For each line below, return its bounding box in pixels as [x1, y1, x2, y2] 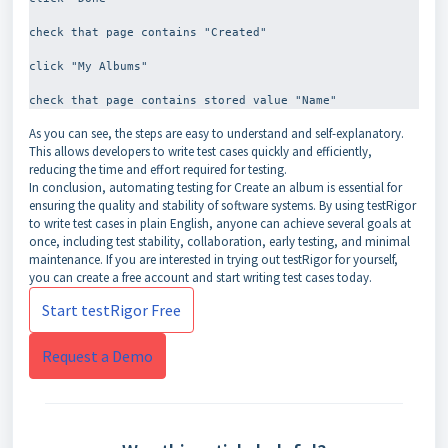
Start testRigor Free [42, 300, 181, 320]
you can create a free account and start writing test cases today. [29, 269, 372, 286]
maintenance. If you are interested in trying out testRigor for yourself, [29, 251, 398, 268]
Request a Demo [42, 346, 153, 366]
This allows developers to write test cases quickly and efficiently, [29, 143, 372, 160]
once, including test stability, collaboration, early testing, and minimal [29, 233, 410, 250]
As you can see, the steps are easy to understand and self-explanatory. [29, 125, 404, 142]
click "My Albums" [29, 59, 148, 73]
